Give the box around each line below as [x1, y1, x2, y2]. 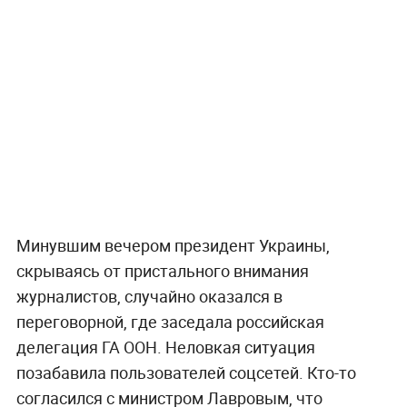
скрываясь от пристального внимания [15, 259, 309, 282]
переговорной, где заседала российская [15, 310, 324, 333]
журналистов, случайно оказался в [15, 284, 283, 307]
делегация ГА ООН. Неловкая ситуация [15, 335, 315, 358]
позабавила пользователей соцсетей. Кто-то [15, 361, 356, 383]
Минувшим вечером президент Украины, [15, 233, 330, 256]
